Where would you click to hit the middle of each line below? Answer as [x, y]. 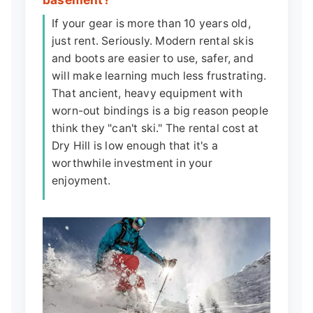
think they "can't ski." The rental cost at [155, 129]
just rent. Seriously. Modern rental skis [153, 41]
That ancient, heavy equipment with [147, 94]
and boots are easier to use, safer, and [153, 59]
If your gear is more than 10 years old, [151, 24]
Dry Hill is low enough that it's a [135, 146]
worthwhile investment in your [132, 163]
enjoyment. [81, 181]
